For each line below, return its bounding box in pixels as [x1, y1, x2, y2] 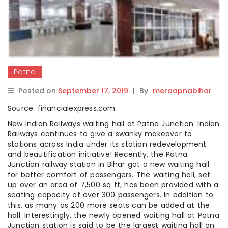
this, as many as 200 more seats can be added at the [8, 199, 210, 210]
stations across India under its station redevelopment [8, 138, 207, 149]
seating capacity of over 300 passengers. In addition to [8, 189, 214, 200]
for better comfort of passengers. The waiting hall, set [8, 169, 211, 180]
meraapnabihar [153, 85, 212, 96]
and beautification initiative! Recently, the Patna [8, 149, 188, 159]
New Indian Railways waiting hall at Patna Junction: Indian [8, 118, 220, 129]
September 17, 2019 [58, 85, 128, 96]
